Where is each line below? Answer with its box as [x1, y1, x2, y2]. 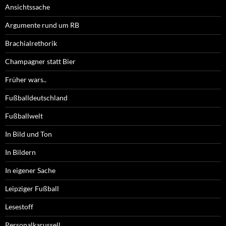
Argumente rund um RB [5, 21, 79, 30]
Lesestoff [5, 202, 33, 211]
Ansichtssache [5, 3, 50, 12]
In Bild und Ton [5, 130, 52, 139]
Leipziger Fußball [5, 184, 59, 193]
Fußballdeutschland [5, 93, 68, 102]
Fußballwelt [5, 111, 43, 121]
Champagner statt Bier [5, 57, 76, 66]
